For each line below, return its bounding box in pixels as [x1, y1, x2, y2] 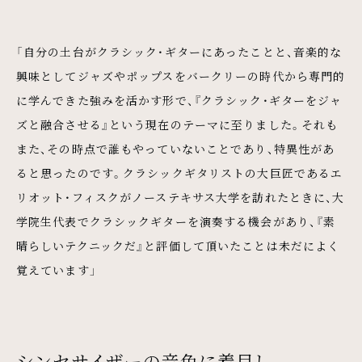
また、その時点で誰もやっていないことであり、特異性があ [16, 140, 335, 157]
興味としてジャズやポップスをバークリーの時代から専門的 [16, 67, 346, 84]
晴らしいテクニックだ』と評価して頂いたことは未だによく [16, 237, 340, 254]
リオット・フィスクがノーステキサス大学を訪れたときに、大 [16, 188, 345, 205]
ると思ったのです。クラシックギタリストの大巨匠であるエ [16, 164, 343, 181]
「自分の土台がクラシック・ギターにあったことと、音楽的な [16, 43, 343, 60]
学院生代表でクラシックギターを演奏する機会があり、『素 [16, 213, 336, 229]
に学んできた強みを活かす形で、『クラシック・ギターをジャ [16, 91, 343, 108]
